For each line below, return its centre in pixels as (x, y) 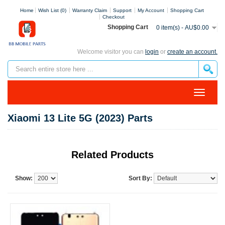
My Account (151, 10)
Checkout (113, 17)
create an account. (192, 52)
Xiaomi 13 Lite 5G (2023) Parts (80, 118)
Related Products (113, 155)
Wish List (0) (52, 10)
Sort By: (140, 178)
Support (122, 10)
